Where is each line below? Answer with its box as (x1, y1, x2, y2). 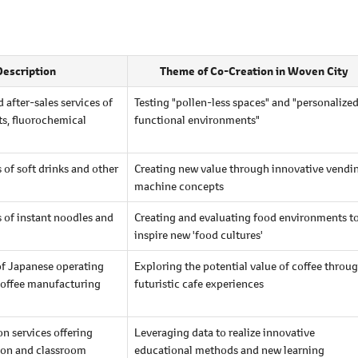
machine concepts (134, 177, 224, 193)
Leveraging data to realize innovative (134, 324, 315, 340)
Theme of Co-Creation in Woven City (159, 62, 348, 79)
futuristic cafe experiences (134, 275, 264, 291)
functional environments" (134, 111, 260, 127)
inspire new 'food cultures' (134, 226, 263, 242)
